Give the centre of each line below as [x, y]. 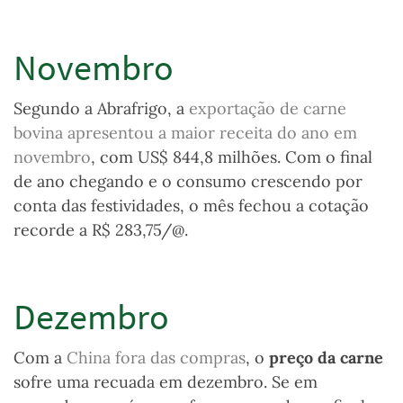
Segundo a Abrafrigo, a [101, 109]
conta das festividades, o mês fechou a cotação [191, 206]
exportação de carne [268, 109]
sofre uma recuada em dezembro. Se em [166, 382]
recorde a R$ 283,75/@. [101, 230]
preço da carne [326, 358]
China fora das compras [156, 358]
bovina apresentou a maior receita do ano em [185, 133]
